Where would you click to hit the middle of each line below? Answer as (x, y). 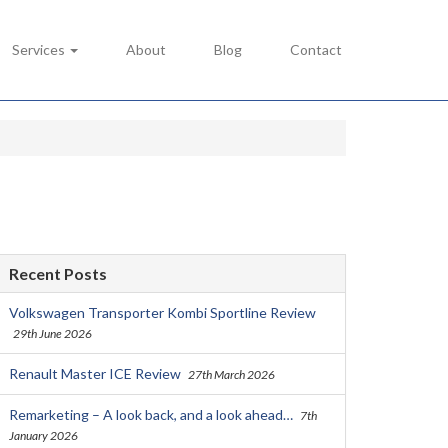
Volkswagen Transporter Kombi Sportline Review (162, 312)
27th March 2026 (231, 374)
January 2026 (43, 435)
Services (40, 49)
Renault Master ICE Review (94, 373)
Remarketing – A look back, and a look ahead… (150, 414)
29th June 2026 (52, 333)
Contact (316, 49)
